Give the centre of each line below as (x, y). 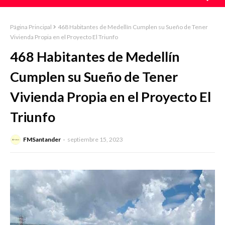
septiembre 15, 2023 (95, 140)
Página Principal (31, 27)
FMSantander (42, 140)
